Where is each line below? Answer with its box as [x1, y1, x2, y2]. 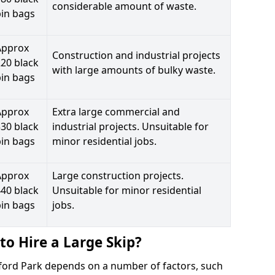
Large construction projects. [52, 168, 184, 182]
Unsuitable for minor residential [52, 183, 201, 197]
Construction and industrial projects [52, 48, 220, 62]
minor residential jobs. [52, 134, 157, 148]
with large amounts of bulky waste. [52, 63, 215, 77]
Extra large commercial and [52, 104, 180, 118]
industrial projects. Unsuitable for [52, 119, 209, 133]
